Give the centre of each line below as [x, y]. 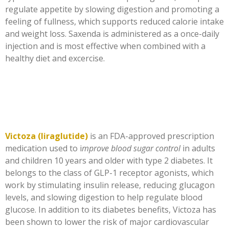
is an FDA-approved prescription [151, 136]
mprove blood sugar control [131, 148]
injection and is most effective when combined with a [105, 46]
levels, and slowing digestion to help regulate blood [104, 197]
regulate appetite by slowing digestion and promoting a [112, 9]
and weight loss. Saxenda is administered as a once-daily [112, 33]
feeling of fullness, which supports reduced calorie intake [114, 21]
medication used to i [43, 148]
